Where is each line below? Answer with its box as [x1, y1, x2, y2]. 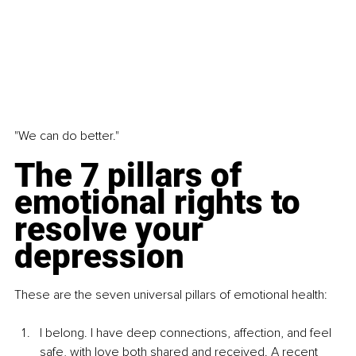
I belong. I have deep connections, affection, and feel [40, 325, 335, 342]
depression [14, 237, 184, 277]
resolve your [14, 210, 211, 250]
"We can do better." [14, 128, 119, 145]
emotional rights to [14, 183, 308, 222]
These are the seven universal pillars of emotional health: [14, 287, 327, 304]
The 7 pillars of [14, 156, 250, 195]
